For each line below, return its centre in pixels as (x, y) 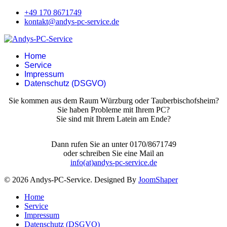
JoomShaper (158, 180)
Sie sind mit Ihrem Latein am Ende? (113, 119)
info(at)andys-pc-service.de (113, 162)
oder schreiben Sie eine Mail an (113, 153)
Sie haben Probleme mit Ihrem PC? (113, 110)
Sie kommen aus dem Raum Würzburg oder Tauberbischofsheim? (113, 101)
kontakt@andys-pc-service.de (72, 22)
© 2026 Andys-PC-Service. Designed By (71, 180)
